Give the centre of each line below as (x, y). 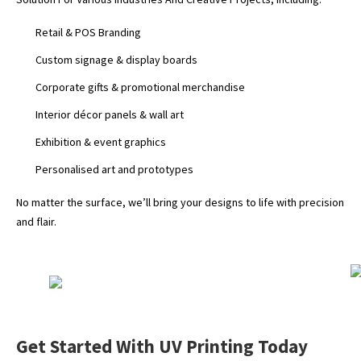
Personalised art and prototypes (114, 170)
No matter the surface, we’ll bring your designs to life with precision (180, 203)
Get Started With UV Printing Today (162, 346)
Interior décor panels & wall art (110, 115)
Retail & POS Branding (88, 33)
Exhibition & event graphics (101, 142)
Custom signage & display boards (116, 60)
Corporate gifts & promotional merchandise (140, 87)
